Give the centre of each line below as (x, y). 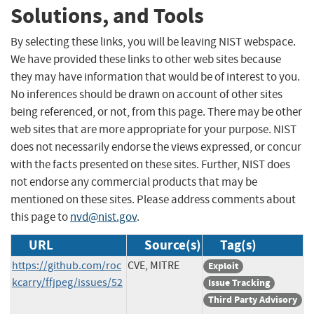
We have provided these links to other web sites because (146, 59)
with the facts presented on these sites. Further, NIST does (150, 164)
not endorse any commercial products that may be (134, 182)
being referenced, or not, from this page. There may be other (156, 111)
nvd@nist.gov (103, 217)
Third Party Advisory (253, 299)
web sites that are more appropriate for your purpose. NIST (153, 129)
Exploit (223, 266)
